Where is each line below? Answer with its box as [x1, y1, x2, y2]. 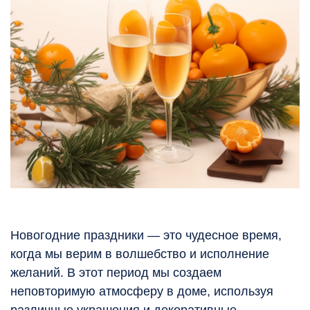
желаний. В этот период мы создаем [10, 266, 221, 280]
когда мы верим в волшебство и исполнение [10, 247, 269, 262]
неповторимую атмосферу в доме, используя [10, 284, 273, 299]
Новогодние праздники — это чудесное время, [10, 228, 282, 243]
